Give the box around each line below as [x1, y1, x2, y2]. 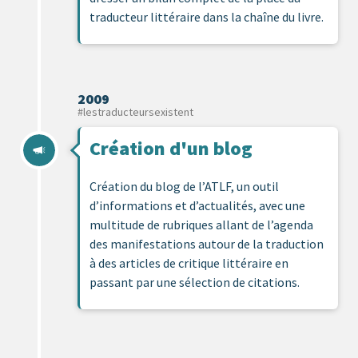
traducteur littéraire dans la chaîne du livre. [89, 8, 324, 25]
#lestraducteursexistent [78, 104, 193, 119]
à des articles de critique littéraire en [89, 254, 288, 271]
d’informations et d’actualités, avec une [89, 197, 305, 213]
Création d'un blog [89, 135, 253, 161]
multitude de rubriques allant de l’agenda [89, 216, 313, 233]
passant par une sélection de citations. [89, 273, 300, 290]
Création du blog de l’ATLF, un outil [89, 177, 279, 194]
